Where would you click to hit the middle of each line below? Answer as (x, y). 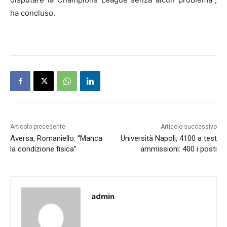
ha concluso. (33, 13)
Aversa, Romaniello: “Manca (56, 139)
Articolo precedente (38, 127)
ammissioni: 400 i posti (178, 149)
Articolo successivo (188, 127)
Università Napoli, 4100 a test (168, 139)
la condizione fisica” (43, 149)
